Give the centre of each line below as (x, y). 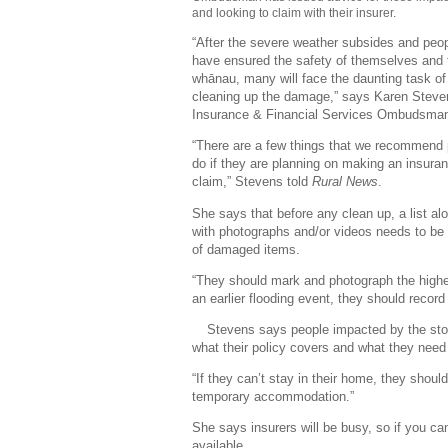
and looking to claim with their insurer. (294, 13)
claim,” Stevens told (252, 182)
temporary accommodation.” (273, 397)
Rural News (345, 182)
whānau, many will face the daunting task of (319, 79)
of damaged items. (246, 249)
